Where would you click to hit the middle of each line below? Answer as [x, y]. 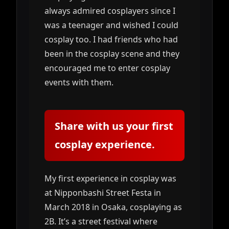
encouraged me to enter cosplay [107, 68]
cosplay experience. [105, 144]
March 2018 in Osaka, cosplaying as [113, 207]
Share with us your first [114, 126]
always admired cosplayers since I [110, 10]
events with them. [79, 82]
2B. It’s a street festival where [101, 221]
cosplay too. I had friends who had [111, 39]
